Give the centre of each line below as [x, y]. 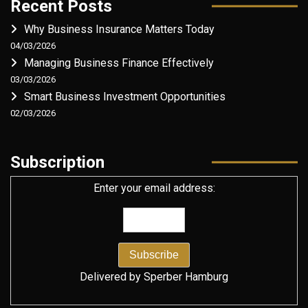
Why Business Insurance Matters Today [119, 29]
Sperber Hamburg [186, 276]
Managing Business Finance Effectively [119, 63]
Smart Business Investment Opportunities [125, 96]
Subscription [57, 162]
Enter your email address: [154, 188]
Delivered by [112, 276]
